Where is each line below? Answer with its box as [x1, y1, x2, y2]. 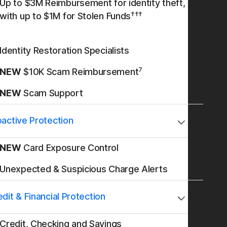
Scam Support [21, 88, 83, 98]
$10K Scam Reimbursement [21, 66, 139, 77]
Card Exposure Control [21, 142, 119, 153]
